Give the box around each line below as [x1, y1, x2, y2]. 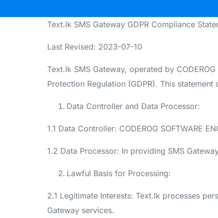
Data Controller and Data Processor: [67, 101, 200, 111]
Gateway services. [47, 205, 114, 215]
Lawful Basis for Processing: [67, 168, 171, 178]
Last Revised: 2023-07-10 [47, 41, 142, 52]
